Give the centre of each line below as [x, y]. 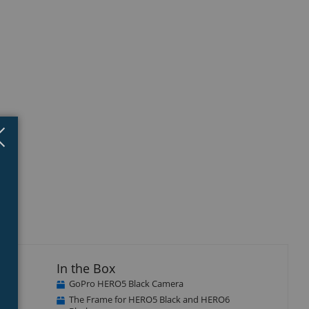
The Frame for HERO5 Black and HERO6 [149, 299]
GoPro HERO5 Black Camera [126, 283]
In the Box [86, 268]
